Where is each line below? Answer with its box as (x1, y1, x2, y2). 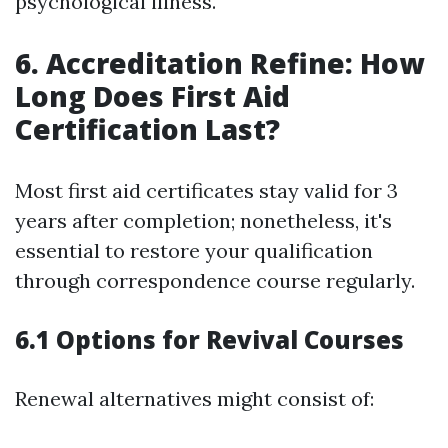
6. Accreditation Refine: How (15, 44, 424, 83)
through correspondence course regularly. (15, 268, 415, 294)
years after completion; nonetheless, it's (15, 208, 392, 234)
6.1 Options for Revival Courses (15, 323, 404, 357)
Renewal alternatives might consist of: (15, 386, 374, 412)
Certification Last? (15, 110, 280, 149)
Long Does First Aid (15, 77, 290, 116)
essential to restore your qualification (15, 238, 373, 264)
